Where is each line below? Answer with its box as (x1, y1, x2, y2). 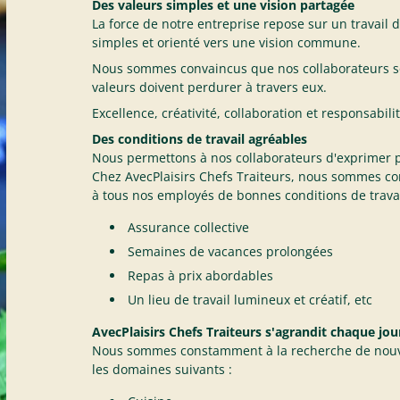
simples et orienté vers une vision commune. (91, 34, 361, 51)
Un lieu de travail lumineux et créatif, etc (127, 291, 372, 308)
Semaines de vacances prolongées (127, 243, 333, 260)
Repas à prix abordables (127, 267, 273, 284)
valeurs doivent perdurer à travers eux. (91, 79, 327, 96)
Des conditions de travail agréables (91, 130, 307, 147)
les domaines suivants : (91, 361, 232, 378)
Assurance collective (127, 219, 249, 236)
